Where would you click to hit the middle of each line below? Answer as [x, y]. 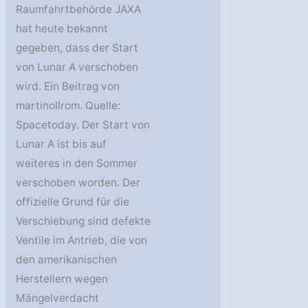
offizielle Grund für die [73, 201]
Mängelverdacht [58, 298]
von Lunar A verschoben [77, 67]
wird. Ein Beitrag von [68, 86]
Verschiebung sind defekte [84, 221]
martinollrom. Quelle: [68, 105]
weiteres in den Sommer [77, 163]
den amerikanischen [67, 259]
